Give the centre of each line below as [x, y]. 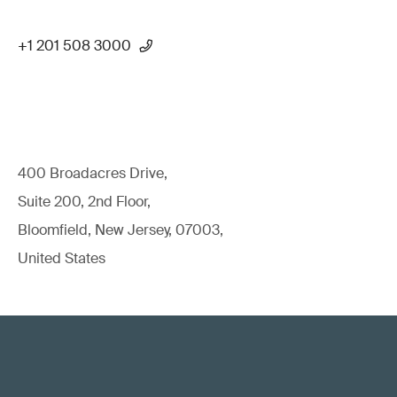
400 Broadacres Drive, [93, 173]
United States [62, 258]
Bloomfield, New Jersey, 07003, [121, 230]
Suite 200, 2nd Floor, [84, 202]
